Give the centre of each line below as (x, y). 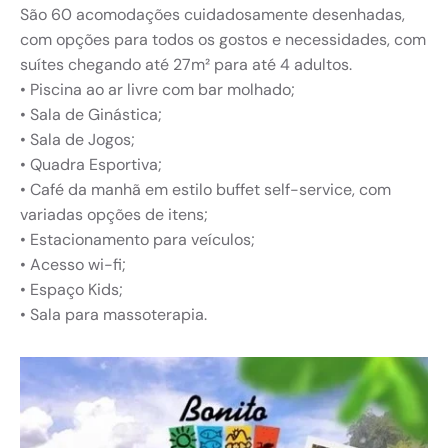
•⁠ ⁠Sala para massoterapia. (113, 314)
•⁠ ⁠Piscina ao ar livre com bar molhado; (157, 89)
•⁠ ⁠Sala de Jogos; (77, 139)
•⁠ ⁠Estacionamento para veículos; (137, 239)
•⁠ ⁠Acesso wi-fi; (73, 264)
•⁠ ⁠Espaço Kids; (71, 289)
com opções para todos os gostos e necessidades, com (223, 39)
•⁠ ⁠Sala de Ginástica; (91, 114)
